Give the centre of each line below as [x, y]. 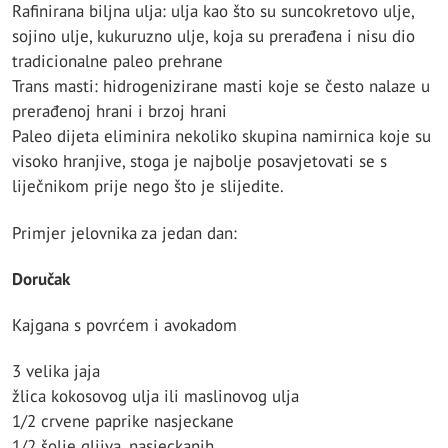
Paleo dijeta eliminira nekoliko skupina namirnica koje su [221, 136]
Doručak [41, 278]
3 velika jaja [56, 371]
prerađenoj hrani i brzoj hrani [119, 111]
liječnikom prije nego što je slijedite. [148, 186]
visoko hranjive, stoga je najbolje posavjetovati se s [199, 161]
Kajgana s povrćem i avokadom [124, 325]
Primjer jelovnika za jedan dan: [124, 232]
